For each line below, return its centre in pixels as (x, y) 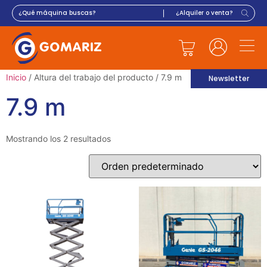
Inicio (16, 77)
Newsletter (229, 78)
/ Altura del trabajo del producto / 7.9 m (104, 77)
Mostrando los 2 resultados (58, 138)
